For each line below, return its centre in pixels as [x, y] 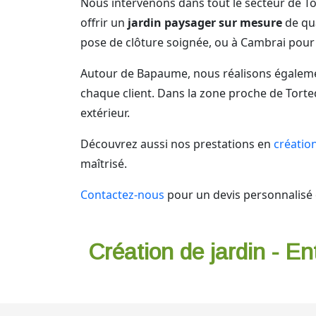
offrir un [104, 23]
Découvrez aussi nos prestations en [177, 144]
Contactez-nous [122, 195]
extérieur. [105, 113]
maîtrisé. [104, 164]
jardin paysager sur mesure [205, 23]
